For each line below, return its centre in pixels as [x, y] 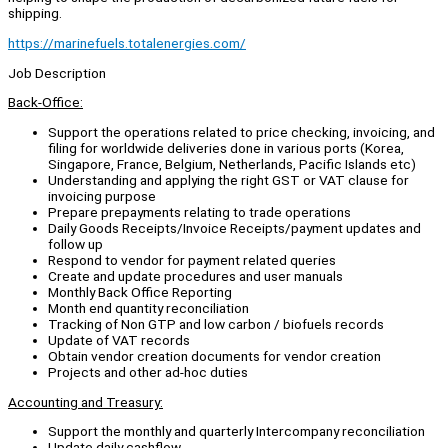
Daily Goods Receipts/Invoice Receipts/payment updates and [234, 228]
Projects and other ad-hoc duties [148, 372]
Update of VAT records [119, 340]
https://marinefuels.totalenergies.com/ [127, 43]
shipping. [35, 13]
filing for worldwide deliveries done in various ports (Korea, [226, 148]
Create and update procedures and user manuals [195, 276]
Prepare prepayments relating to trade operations [199, 212]
